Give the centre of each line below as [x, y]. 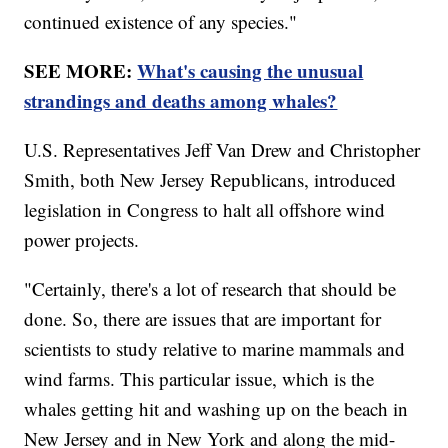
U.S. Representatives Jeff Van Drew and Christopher [222, 149]
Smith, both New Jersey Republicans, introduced [210, 179]
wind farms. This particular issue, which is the [199, 378]
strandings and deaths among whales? [181, 100]
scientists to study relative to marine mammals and [215, 348]
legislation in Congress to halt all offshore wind [205, 209]
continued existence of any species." [161, 21]
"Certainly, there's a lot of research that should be [210, 288]
